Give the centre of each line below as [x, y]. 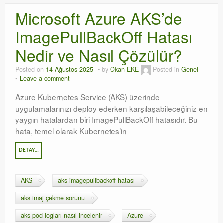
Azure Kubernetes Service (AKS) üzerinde [88, 97]
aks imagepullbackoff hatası [96, 180]
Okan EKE [124, 69]
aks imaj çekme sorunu [53, 198]
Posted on [31, 69]
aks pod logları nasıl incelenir [61, 215]
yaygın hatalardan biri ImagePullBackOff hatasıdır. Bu [107, 119]
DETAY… [29, 150]
